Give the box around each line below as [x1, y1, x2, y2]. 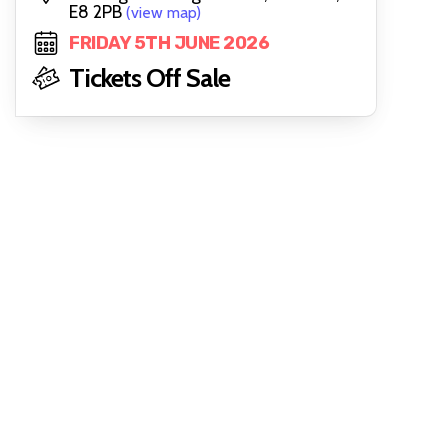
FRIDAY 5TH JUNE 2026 [69, 32, 269, 54]
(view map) [126, 3, 201, 22]
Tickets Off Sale [69, 62, 230, 94]
